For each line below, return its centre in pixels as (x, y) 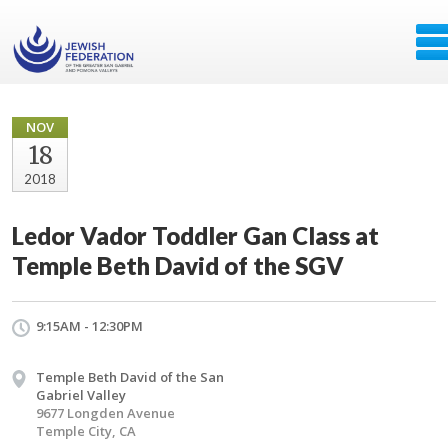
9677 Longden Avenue (105, 413)
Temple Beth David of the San (130, 377)
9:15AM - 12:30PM (89, 326)
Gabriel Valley (81, 395)
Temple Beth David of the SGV (178, 265)
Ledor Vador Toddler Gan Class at (195, 235)
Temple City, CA (86, 431)
